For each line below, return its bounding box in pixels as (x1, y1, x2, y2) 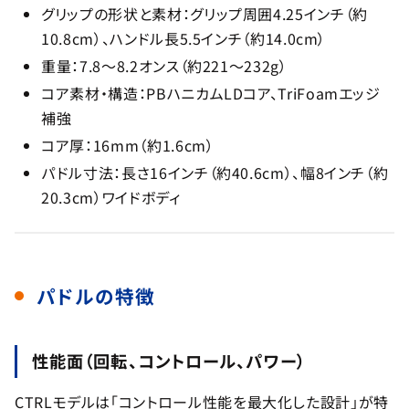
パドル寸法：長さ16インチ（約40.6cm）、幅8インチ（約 (41, 162, 389, 184)
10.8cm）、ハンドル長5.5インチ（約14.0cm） (41, 26, 327, 49)
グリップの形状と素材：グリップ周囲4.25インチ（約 (41, 2, 368, 25)
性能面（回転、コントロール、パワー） (32, 349, 306, 373)
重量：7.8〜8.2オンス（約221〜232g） (41, 54, 288, 77)
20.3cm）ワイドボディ (41, 186, 181, 209)
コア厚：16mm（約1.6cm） (41, 134, 215, 157)
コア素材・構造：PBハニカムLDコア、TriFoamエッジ (41, 82, 381, 105)
